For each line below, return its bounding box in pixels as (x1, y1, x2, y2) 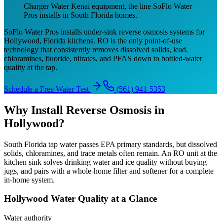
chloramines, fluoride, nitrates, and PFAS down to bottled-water (4, 54, 202, 63)
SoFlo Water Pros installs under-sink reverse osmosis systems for (4, 27, 205, 36)
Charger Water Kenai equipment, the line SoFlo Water (24, 1, 192, 10)
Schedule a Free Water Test (4, 84, 89, 93)
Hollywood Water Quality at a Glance (4, 193, 157, 204)
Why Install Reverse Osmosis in (4, 103, 164, 116)
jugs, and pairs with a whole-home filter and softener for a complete (4, 166, 214, 175)
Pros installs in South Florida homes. (24, 10, 137, 19)
